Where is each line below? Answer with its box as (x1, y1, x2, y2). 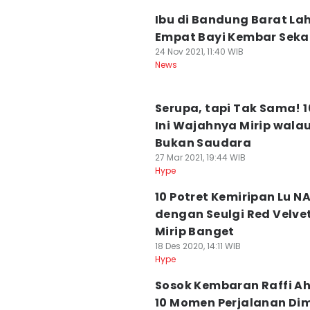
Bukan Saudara (155, 135, 252, 151)
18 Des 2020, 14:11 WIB (155, 240, 241, 252)
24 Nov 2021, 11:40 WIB (155, 46, 244, 57)
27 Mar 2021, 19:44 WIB (155, 152, 246, 163)
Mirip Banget (155, 224, 235, 239)
